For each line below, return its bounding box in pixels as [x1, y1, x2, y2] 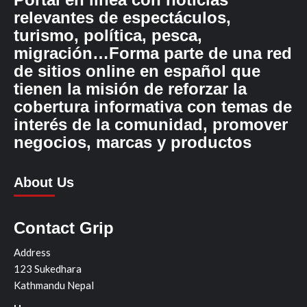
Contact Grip [14, 218, 114, 237]
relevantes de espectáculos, [14, 8, 231, 27]
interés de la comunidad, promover [14, 114, 288, 134]
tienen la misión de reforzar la [14, 79, 247, 98]
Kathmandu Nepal [14, 278, 94, 291]
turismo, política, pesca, [14, 25, 202, 45]
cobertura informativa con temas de [14, 97, 292, 116]
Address [14, 245, 51, 258]
